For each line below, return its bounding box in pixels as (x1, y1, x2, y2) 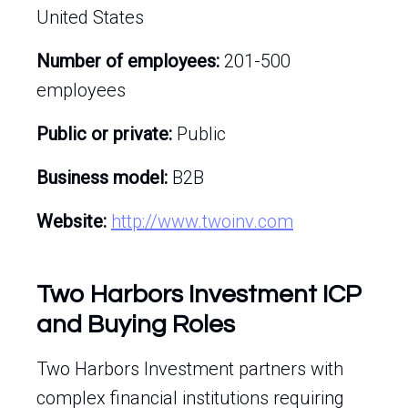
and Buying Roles (36, 311, 235, 338)
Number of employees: (36, 50, 219, 72)
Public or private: (36, 123, 172, 145)
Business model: (36, 167, 168, 189)
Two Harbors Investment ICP (36, 281, 362, 308)
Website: (36, 210, 107, 232)
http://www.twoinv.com (111, 210, 293, 232)
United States (36, 6, 144, 28)
